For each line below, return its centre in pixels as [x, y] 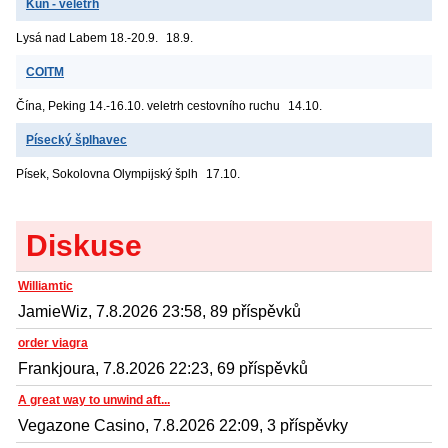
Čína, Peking [51, 105]
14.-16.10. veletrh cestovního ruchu [184, 105]
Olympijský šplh [155, 173]
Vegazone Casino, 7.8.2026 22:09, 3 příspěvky [183, 425]
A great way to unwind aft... [94, 399]
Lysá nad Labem [61, 37]
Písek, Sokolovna [63, 173]
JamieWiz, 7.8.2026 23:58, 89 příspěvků [159, 311]
